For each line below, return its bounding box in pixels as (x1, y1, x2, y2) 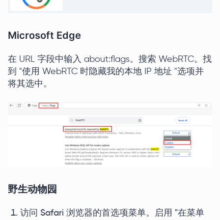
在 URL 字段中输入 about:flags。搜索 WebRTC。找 (8, 55, 212, 64)
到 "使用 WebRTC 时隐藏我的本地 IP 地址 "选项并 (8, 67, 204, 76)
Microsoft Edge (8, 29, 81, 41)
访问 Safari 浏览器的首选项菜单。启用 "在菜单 (20, 208, 204, 218)
